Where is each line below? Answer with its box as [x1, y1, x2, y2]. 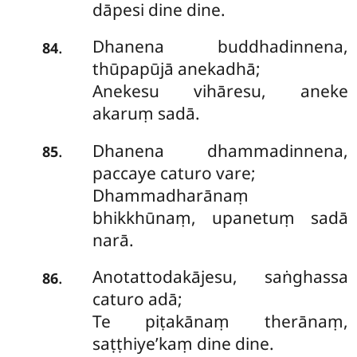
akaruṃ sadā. [92, 102, 200, 125]
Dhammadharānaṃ [92, 183, 249, 206]
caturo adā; [92, 288, 182, 311]
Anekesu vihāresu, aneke [92, 80, 348, 103]
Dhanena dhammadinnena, [92, 139, 348, 162]
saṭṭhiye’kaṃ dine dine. [92, 332, 274, 355]
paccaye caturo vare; [92, 161, 256, 184]
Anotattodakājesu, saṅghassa [92, 265, 348, 288]
